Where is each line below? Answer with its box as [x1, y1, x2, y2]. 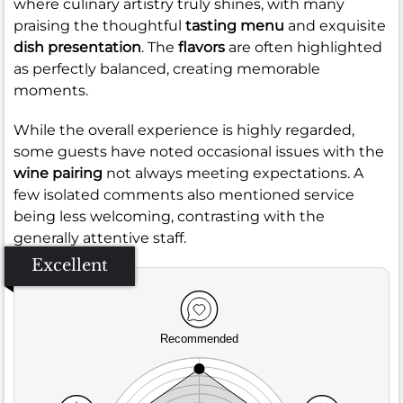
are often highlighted [225, 38, 382, 56]
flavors [178, 38, 225, 56]
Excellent [31, 255, 108, 275]
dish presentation [13, 38, 141, 56]
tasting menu [185, 16, 284, 34]
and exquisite [284, 16, 386, 34]
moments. [13, 81, 88, 99]
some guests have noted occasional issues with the [13, 142, 384, 160]
